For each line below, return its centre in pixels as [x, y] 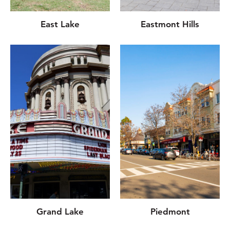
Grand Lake [60, 211]
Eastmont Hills [170, 24]
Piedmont [170, 211]
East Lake [60, 24]
